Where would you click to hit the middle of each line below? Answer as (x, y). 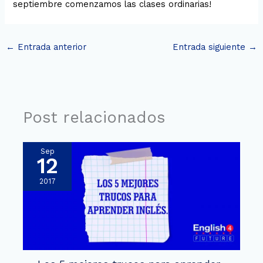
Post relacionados (95, 117)
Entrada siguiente (211, 47)
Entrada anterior (50, 47)
